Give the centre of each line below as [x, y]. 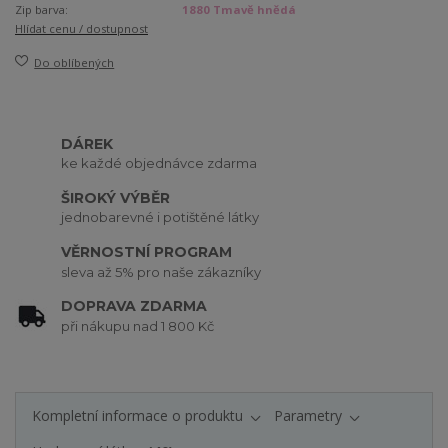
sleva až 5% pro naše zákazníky [161, 271]
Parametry [308, 415]
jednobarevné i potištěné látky [160, 217]
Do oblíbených [74, 63]
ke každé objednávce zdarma [159, 163]
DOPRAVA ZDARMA [134, 306]
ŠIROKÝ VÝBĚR [116, 197]
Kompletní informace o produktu [137, 415]
